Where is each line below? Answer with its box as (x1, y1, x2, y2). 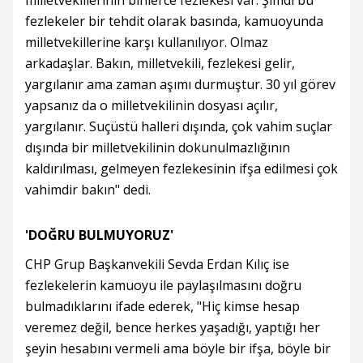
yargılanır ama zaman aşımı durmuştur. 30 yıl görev (25, 75, 335, 93)
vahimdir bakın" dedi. (25, 180, 151, 199)
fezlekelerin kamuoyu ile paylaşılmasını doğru (25, 275, 301, 294)
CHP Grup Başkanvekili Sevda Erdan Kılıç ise (25, 254, 289, 273)
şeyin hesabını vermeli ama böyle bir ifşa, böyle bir (25, 339, 331, 357)
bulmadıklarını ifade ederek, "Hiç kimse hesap (25, 297, 300, 315)
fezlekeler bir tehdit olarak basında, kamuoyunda (25, 11, 323, 30)
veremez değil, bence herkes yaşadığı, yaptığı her (25, 318, 320, 336)
